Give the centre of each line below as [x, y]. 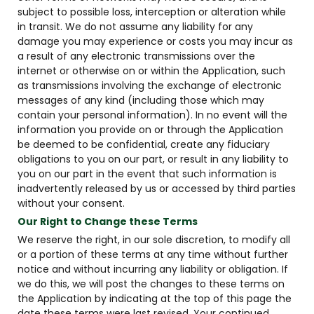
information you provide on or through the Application [150, 130]
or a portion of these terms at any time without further [153, 254]
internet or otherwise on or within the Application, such [151, 71]
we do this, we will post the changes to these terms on [151, 284]
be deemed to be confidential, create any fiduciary [144, 144]
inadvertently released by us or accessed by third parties [157, 189]
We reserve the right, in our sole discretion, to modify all [154, 240]
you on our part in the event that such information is [147, 174]
